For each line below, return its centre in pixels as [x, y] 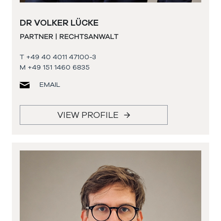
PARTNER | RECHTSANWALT [69, 36]
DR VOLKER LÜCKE [59, 23]
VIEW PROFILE [89, 115]
